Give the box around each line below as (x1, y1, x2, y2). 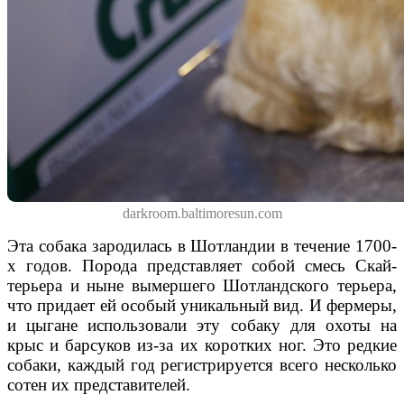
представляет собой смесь (147, 255, 345, 275)
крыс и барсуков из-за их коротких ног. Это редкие (7, 335, 397, 354)
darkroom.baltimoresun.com (122, 205, 282, 221)
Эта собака (7, 235, 92, 255)
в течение (280, 235, 351, 255)
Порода (82, 255, 137, 275)
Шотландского (223, 275, 330, 295)
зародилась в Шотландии (91, 235, 276, 255)
